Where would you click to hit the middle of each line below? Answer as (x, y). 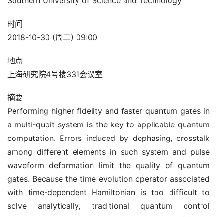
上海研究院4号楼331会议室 (55, 74)
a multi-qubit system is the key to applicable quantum (108, 125)
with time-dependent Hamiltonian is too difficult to (108, 193)
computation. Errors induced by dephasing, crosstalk (108, 138)
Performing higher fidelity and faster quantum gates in (108, 111)
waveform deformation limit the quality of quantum (108, 165)
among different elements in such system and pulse (108, 152)
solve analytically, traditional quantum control (108, 206)
